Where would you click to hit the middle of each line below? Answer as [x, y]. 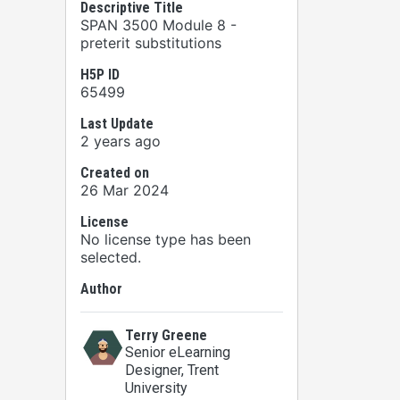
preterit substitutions [151, 43]
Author [101, 289]
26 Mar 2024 [125, 190]
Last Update [117, 124]
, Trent [200, 370]
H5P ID [100, 75]
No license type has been [166, 239]
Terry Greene [166, 335]
